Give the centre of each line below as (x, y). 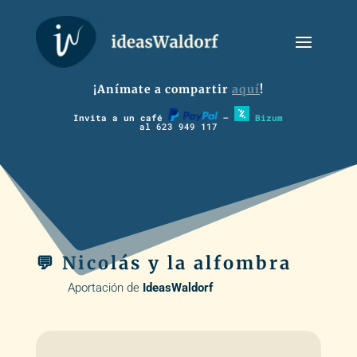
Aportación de (105, 288)
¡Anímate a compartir (162, 89)
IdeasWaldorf (177, 288)
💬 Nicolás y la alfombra (163, 263)
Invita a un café (121, 118)
